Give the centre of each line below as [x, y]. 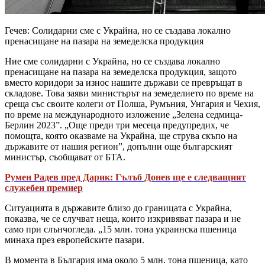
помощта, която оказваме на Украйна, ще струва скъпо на [121, 135]
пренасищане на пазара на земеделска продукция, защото [121, 72]
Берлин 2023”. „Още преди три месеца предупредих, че [117, 125]
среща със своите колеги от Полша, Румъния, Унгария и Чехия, [132, 104]
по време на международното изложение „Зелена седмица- [124, 114]
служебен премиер [44, 188]
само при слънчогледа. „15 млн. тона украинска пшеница [121, 229]
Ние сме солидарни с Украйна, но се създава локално [112, 61]
